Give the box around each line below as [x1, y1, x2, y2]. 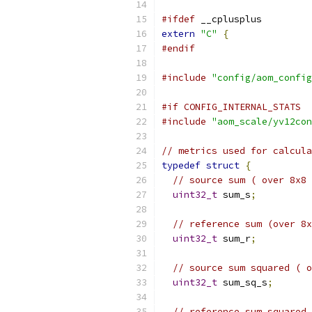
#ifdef [162, 13, 195, 25]
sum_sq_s [217, 276, 267, 288]
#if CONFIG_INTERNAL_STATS [162, 101, 301, 113]
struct [206, 159, 240, 171]
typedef [162, 159, 201, 171]
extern [162, 28, 195, 40]
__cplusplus [195, 13, 262, 25]
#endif [162, 42, 195, 54]
